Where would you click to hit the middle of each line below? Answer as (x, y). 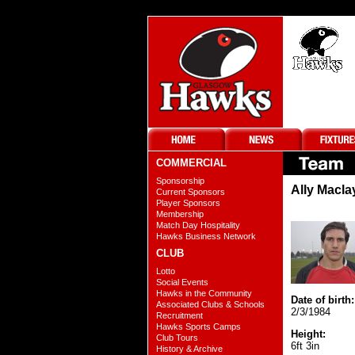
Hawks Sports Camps (198, 326)
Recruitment (179, 315)
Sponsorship (180, 181)
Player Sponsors (188, 203)
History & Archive (189, 349)
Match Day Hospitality (198, 225)
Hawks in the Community (204, 293)
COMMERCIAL (191, 163)
